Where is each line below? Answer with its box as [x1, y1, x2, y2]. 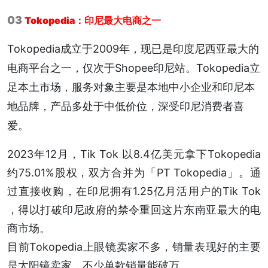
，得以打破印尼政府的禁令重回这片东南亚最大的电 [7, 203, 261, 217]
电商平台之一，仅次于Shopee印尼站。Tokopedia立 [7, 62, 260, 75]
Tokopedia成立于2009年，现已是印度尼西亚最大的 [7, 42, 259, 56]
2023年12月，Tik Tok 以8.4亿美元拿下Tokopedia [7, 148, 261, 161]
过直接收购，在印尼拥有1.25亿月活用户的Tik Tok [7, 185, 261, 198]
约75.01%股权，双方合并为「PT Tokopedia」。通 [7, 166, 261, 179]
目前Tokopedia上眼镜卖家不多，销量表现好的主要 [7, 240, 261, 254]
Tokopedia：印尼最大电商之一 [25, 14, 161, 27]
